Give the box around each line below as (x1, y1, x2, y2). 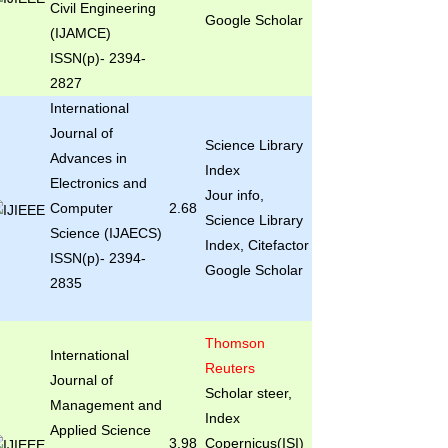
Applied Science (49, 422, 151, 438)
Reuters (204, 360, 255, 376)
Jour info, (204, 187, 264, 203)
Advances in (49, 150, 127, 166)
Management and (49, 397, 162, 413)
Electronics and (49, 175, 147, 191)
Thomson (204, 335, 265, 351)
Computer (49, 200, 113, 216)
